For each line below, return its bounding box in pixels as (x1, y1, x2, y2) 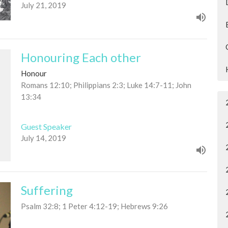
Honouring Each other (20, 49, 141, 65)
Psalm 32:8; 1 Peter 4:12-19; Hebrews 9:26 (20, 201, 168, 211)
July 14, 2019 (20, 133, 66, 142)
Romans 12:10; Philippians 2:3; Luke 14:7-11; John (20, 80, 191, 90)
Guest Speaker (20, 121, 72, 131)
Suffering (20, 182, 73, 197)
